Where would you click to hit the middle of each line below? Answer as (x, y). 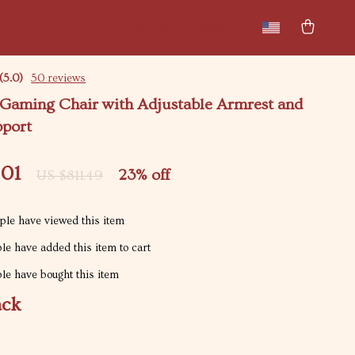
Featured (210, 28)
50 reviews (59, 78)
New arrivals (141, 28)
